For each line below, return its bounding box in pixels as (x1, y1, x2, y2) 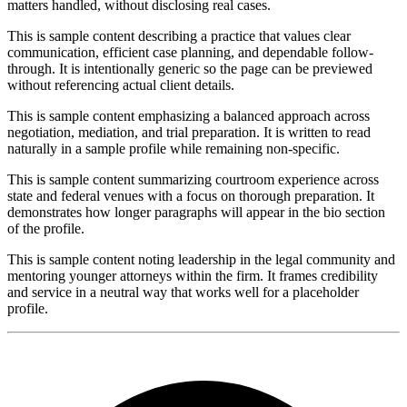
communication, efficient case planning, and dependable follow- (7, 44, 373, 60)
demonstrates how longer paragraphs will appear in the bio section (7, 203, 385, 220)
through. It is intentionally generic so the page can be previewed (7, 60, 372, 76)
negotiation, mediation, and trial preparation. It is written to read (7, 124, 371, 140)
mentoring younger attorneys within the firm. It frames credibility (7, 267, 378, 283)
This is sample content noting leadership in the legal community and (7, 251, 395, 267)
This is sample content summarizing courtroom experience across (7, 171, 379, 187)
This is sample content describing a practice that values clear (7, 27, 351, 44)
